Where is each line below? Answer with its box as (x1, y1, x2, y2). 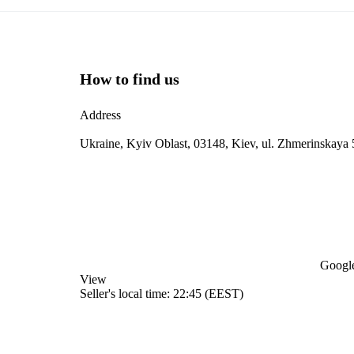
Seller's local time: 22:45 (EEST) (80, 287, 243, 301)
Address (80, 108, 121, 122)
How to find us (80, 70, 179, 88)
